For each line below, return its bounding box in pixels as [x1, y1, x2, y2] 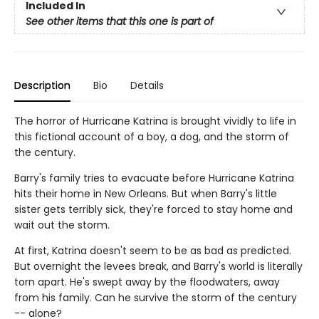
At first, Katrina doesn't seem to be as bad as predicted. [14, 243, 291, 258]
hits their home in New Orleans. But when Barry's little [14, 186, 277, 201]
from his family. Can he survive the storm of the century [14, 290, 297, 305]
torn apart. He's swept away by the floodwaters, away [14, 274, 280, 289]
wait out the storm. [14, 217, 110, 232]
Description [14, 78, 70, 93]
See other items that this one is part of [26, 14, 214, 28]
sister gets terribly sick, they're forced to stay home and [14, 202, 293, 216]
